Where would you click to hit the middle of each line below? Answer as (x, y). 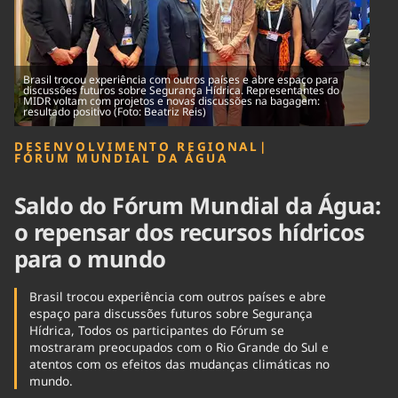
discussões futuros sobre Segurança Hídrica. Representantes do (181, 90)
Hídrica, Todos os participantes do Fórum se (156, 330)
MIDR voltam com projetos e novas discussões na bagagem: (171, 101)
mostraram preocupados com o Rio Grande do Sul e (179, 347)
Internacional (162, 28)
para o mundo (90, 259)
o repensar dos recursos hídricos (190, 233)
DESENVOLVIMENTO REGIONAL (137, 146)
